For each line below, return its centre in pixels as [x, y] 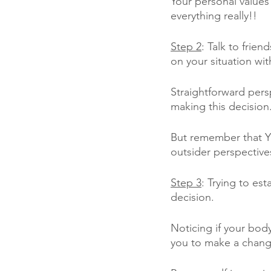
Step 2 [186, 47]
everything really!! [214, 16]
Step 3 [186, 183]
